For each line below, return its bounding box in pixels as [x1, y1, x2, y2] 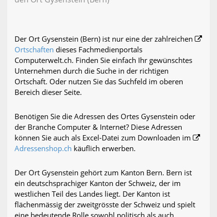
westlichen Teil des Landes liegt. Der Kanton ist [15, 189, 170, 199]
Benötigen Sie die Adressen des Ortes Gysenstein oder [15, 111, 195, 122]
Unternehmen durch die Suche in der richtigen [15, 66, 169, 76]
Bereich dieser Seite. [15, 87, 82, 97]
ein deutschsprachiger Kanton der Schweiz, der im [15, 178, 181, 188]
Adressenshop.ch [15, 143, 72, 154]
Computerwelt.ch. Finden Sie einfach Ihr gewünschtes [15, 55, 192, 65]
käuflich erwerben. [72, 143, 136, 154]
